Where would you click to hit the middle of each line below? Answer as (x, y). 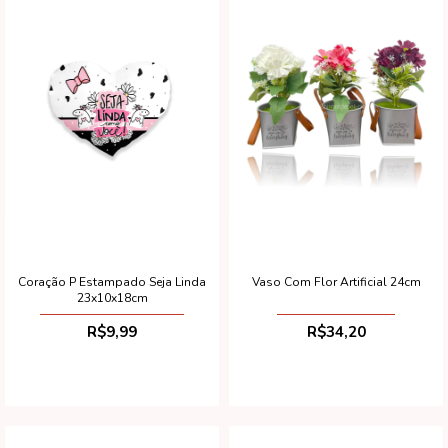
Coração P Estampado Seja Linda (112, 281)
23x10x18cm (112, 297)
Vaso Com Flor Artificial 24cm (336, 281)
